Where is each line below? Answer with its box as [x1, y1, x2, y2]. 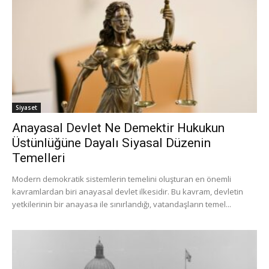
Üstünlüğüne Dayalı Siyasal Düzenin [12, 136, 211, 151]
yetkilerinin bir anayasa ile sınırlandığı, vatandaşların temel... [12, 199, 231, 210]
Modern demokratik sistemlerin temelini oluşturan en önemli [12, 174, 231, 185]
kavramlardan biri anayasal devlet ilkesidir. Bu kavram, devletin [12, 186, 243, 198]
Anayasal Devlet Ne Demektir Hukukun [12, 121, 225, 136]
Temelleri [12, 151, 65, 166]
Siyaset [16, 103, 37, 112]
